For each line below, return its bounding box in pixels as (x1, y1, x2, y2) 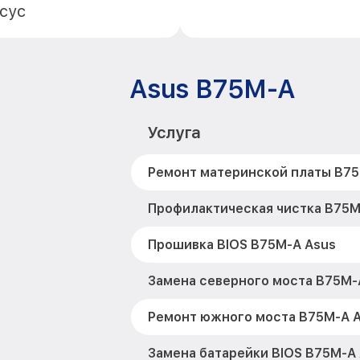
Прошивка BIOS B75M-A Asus (147, 237, 336, 252)
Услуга (146, 123, 200, 142)
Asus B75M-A (129, 74, 295, 104)
